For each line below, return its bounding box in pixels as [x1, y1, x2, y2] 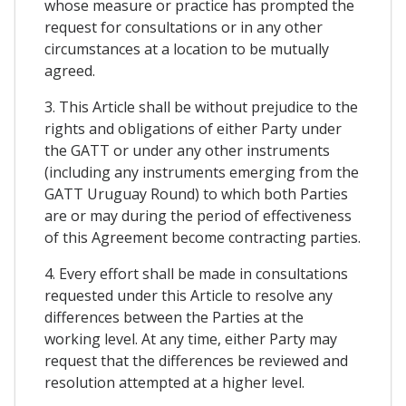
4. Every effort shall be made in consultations [44, 263, 348, 284]
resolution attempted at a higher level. [44, 372, 304, 392]
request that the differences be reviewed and [44, 350, 348, 371]
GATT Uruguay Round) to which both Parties [44, 183, 348, 204]
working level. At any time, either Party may [44, 328, 337, 349]
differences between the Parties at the [44, 306, 304, 327]
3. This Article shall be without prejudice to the [44, 96, 358, 117]
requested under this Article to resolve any [44, 285, 333, 305]
